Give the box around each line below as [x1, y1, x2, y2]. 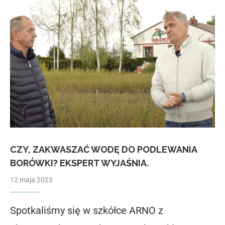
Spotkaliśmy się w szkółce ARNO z [10, 204, 163, 217]
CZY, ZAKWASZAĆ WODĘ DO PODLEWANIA [10, 144, 197, 155]
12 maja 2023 [10, 176, 53, 184]
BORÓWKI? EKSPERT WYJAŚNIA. [10, 158, 149, 169]
